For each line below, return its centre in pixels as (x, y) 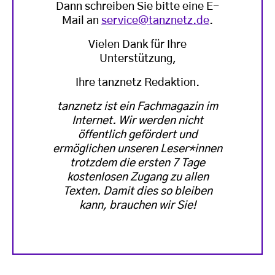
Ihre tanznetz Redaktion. (137, 83)
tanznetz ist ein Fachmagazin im (137, 107)
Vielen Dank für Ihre (137, 45)
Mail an (82, 21)
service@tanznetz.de (155, 21)
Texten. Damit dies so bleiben (137, 191)
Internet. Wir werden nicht (137, 121)
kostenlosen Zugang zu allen (137, 177)
